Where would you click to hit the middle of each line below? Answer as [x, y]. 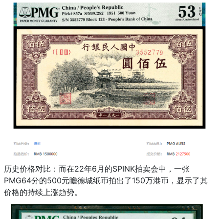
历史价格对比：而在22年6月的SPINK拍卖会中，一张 [97, 168]
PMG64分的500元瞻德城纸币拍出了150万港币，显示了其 [106, 180]
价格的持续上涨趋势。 [43, 192]
